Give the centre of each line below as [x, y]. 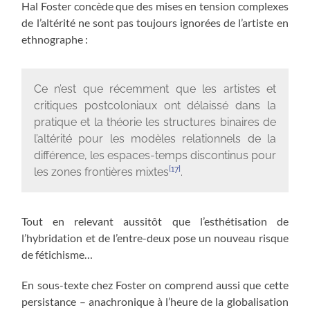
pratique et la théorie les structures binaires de [155, 122]
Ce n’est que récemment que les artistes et [155, 89]
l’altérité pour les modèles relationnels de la [155, 138]
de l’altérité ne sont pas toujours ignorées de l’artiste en [155, 23]
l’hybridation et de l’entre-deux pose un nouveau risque [155, 238]
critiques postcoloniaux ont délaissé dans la [155, 105]
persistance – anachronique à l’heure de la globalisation [155, 302]
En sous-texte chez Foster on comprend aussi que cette [155, 285]
